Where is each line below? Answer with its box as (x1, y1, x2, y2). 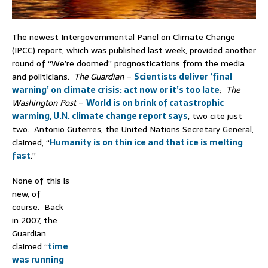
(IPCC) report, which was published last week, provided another (12, 44, 256, 57)
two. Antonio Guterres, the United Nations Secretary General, (12, 123, 254, 136)
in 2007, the (12, 214, 57, 227)
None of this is (12, 174, 69, 188)
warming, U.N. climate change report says (12, 109, 188, 123)
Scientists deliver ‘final (134, 70, 232, 84)
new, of (12, 187, 41, 201)
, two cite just (188, 109, 242, 123)
